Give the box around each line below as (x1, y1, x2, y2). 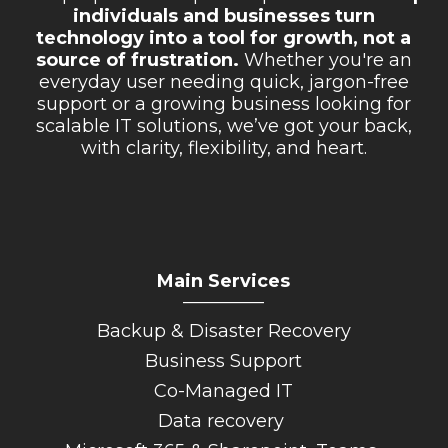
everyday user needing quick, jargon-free (38, 70, 409, 93)
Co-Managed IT (154, 379, 294, 402)
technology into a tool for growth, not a (36, 26, 412, 49)
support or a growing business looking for (36, 92, 411, 115)
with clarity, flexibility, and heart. (80, 136, 367, 159)
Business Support (145, 350, 303, 372)
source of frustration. (35, 48, 239, 71)
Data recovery (158, 409, 290, 432)
